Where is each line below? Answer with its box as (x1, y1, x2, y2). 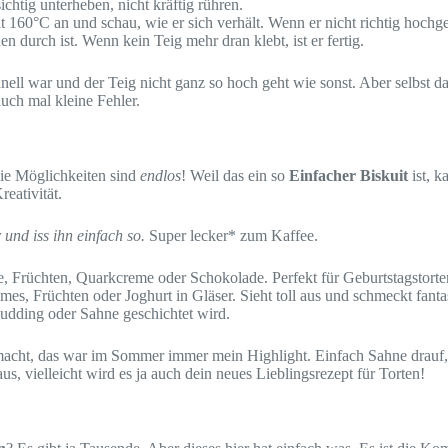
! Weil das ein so (181, 166, 289, 184)
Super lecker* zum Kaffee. (149, 226, 318, 244)
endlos (140, 166, 181, 184)
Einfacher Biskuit (289, 166, 408, 184)
